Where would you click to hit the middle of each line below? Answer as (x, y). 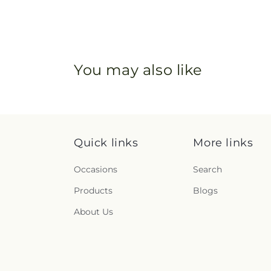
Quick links (106, 143)
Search (208, 170)
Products (93, 191)
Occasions (96, 170)
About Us (93, 212)
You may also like (138, 70)
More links (223, 143)
